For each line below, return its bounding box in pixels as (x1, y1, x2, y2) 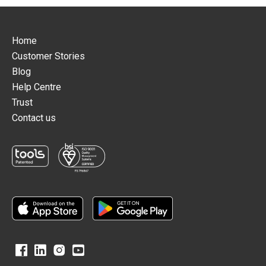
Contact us (12, 112, 56, 123)
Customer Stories (12, 50, 85, 62)
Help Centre (12, 81, 61, 93)
